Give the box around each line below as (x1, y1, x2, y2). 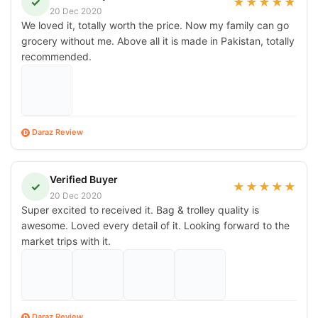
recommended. (21, 50, 92, 62)
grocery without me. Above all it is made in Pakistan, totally (21, 34, 295, 47)
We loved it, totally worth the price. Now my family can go (21, 18, 289, 31)
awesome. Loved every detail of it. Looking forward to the (21, 219, 290, 231)
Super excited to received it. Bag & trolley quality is (21, 203, 259, 216)
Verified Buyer (50, 172, 118, 185)
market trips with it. (21, 234, 111, 247)
